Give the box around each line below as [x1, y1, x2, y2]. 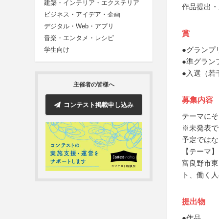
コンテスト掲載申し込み [64, 101, 133, 109]
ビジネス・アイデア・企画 [44, 11, 120, 19]
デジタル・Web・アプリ [44, 22, 114, 30]
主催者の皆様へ [73, 81, 114, 88]
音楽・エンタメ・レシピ [44, 34, 114, 42]
